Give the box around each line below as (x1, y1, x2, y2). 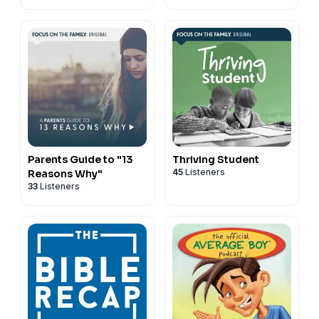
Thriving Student (172, 152, 259, 166)
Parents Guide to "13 (28, 152, 133, 166)
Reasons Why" (28, 167, 103, 180)
